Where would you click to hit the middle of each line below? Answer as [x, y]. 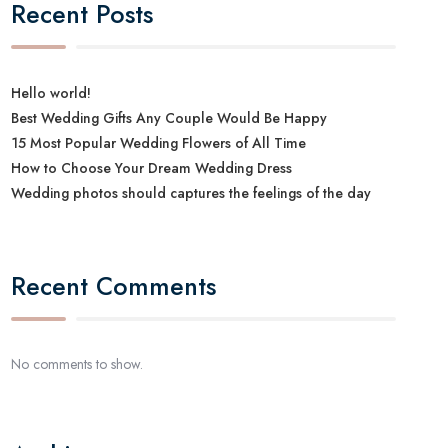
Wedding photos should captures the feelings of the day [193, 193]
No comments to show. [77, 363]
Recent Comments [114, 286]
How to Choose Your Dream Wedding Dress [152, 168]
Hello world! [51, 93]
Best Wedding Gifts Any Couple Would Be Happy [169, 118]
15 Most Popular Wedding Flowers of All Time [159, 143]
